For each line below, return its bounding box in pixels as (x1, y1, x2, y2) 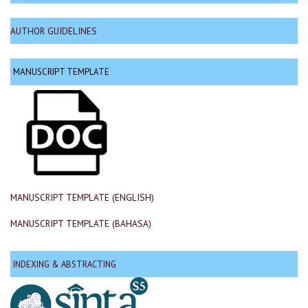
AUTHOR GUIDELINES (10, 24, 97, 37)
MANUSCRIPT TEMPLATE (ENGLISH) (10, 191, 154, 204)
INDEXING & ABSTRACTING (13, 258, 116, 269)
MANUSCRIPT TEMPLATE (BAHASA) (10, 217, 151, 230)
